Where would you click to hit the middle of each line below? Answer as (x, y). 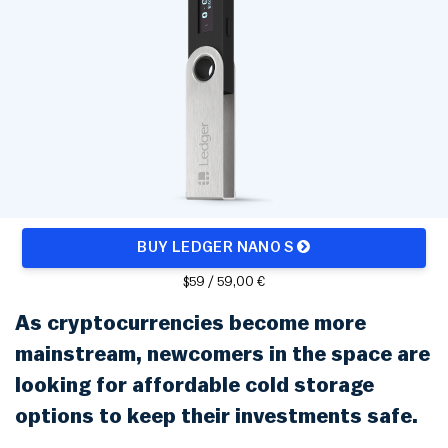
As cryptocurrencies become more (190, 324)
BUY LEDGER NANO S (217, 248)
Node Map (103, 55)
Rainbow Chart (118, 19)
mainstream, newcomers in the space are (222, 355)
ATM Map (254, 24)
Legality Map (265, 60)
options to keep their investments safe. (216, 417)
